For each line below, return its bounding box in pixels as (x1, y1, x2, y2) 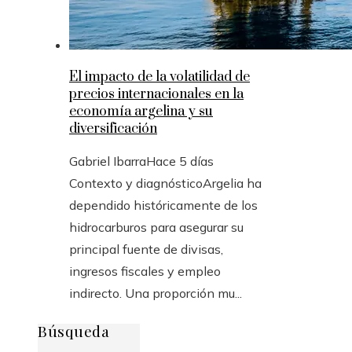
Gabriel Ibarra (69, 152, 146, 169)
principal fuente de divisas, (69, 240, 223, 257)
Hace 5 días (146, 152, 214, 169)
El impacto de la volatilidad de (69, 68, 250, 86)
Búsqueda (38, 321, 109, 341)
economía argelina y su (69, 102, 213, 120)
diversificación (69, 119, 157, 137)
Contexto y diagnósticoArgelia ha (69, 174, 262, 191)
